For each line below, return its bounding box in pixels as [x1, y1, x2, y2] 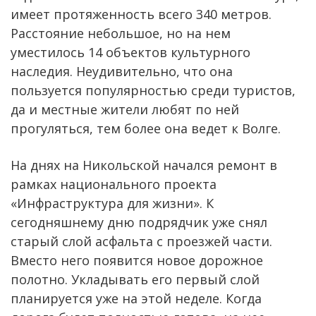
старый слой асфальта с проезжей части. [11, 232, 272, 250]
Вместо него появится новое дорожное [11, 251, 263, 269]
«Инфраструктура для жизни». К [11, 194, 214, 212]
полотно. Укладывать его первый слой [11, 270, 260, 288]
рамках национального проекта [11, 175, 217, 193]
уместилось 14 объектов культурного [11, 43, 250, 61]
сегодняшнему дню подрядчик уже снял [11, 213, 267, 231]
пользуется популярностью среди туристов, [11, 81, 296, 99]
